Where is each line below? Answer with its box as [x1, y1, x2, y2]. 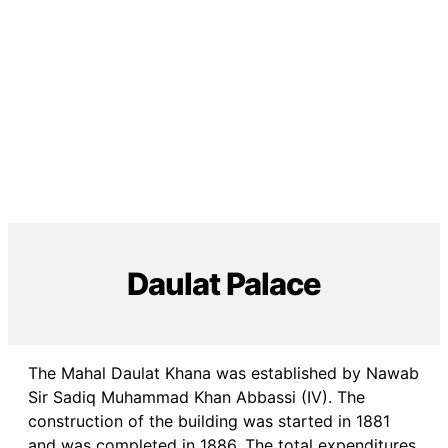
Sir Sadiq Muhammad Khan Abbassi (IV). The [28, 387, 365, 408]
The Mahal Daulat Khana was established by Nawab [28, 363, 419, 384]
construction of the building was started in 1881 [28, 411, 390, 432]
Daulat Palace [127, 265, 321, 303]
